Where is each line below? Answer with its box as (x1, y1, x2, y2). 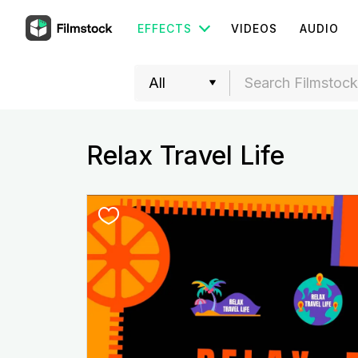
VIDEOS (231, 22, 277, 35)
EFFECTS (137, 22, 192, 35)
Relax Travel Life (86, 140, 284, 171)
